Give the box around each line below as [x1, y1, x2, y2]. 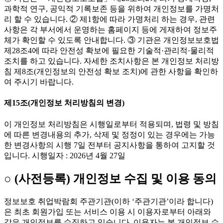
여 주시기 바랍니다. [4, 78, 74, 86]
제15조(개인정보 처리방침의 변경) [4, 99, 124, 108]
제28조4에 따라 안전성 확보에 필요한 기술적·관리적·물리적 [4, 46, 214, 55]
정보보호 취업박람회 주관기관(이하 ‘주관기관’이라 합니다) [4, 197, 213, 206]
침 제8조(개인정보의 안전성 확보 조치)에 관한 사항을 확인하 [4, 67, 218, 76]
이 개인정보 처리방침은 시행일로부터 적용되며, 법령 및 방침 [4, 119, 219, 128]
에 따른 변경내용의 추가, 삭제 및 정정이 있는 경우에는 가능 [4, 130, 215, 139]
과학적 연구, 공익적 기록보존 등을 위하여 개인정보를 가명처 [4, 4, 219, 13]
